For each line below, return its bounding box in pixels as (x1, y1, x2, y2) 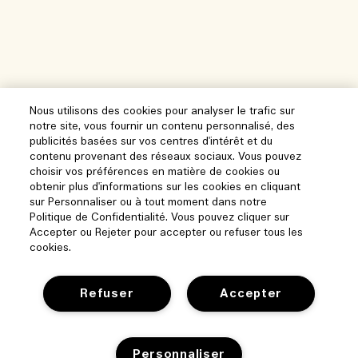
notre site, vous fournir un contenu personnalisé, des (30, 120, 296, 133)
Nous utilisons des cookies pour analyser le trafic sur (30, 105, 296, 118)
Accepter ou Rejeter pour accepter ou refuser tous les (30, 226, 304, 240)
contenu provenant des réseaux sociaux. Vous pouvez (30, 150, 302, 164)
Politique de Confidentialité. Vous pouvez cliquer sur (30, 211, 290, 225)
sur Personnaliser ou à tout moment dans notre (30, 196, 268, 209)
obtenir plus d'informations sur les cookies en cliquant (30, 181, 301, 194)
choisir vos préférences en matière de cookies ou (30, 165, 280, 179)
